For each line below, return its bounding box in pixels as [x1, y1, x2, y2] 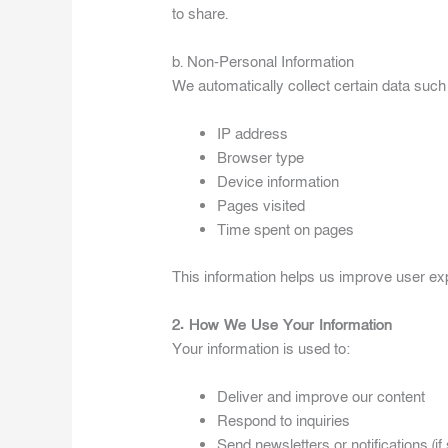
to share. [172, 4, 229, 25]
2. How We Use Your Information [172, 314, 393, 335]
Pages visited [217, 196, 306, 217]
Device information [217, 172, 340, 193]
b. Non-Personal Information [172, 52, 355, 73]
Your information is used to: [172, 338, 351, 359]
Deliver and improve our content [217, 386, 426, 407]
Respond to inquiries [217, 410, 351, 431]
